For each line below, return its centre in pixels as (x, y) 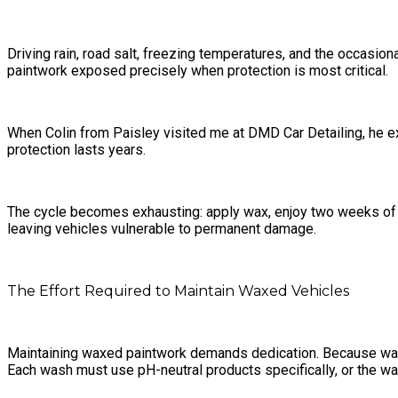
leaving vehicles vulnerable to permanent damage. (162, 228)
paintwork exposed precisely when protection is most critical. (198, 70)
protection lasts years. (76, 149)
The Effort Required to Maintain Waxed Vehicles (178, 291)
